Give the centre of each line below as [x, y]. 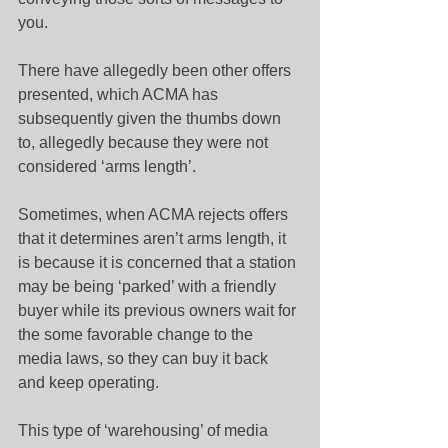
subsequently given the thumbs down [151, 118]
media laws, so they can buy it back [145, 358]
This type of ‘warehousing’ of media [145, 430]
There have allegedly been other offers [156, 70]
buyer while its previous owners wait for [159, 310]
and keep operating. [88, 382]
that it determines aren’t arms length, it [154, 238]
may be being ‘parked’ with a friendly [149, 286]
